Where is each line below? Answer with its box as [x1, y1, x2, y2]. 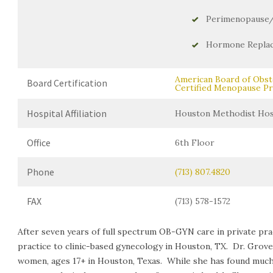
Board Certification [27, 77, 107, 89]
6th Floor [175, 137, 214, 148]
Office [27, 136, 51, 149]
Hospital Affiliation [27, 107, 107, 119]
